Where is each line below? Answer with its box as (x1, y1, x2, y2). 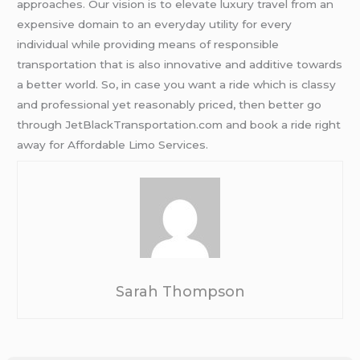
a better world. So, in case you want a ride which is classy (17, 77, 337, 91)
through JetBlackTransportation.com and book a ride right (17, 117, 342, 131)
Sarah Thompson (115, 282, 245, 301)
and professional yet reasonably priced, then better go (17, 97, 322, 111)
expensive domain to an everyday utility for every (17, 17, 292, 31)
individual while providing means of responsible (17, 37, 280, 51)
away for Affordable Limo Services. (17, 137, 209, 151)
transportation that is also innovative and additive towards (17, 57, 343, 71)
